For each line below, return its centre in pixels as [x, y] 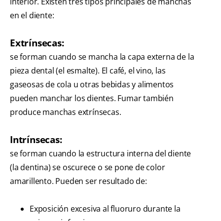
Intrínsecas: [36, 140]
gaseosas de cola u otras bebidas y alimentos [92, 85]
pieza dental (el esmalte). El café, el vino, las [88, 71]
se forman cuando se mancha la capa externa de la [102, 57]
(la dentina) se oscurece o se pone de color [88, 167]
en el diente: [32, 16]
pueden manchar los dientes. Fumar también [92, 98]
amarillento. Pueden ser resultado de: [78, 181]
